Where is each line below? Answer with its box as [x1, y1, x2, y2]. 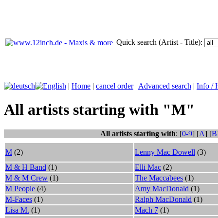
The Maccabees [135, 173, 183, 182]
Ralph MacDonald [135, 195, 192, 203]
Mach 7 [135, 205, 158, 214]
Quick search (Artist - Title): [116, 38, 202, 46]
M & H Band [5, 163, 46, 171]
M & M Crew [5, 173, 48, 182]
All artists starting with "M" [4, 101, 195, 119]
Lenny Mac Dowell [135, 147, 195, 156]
